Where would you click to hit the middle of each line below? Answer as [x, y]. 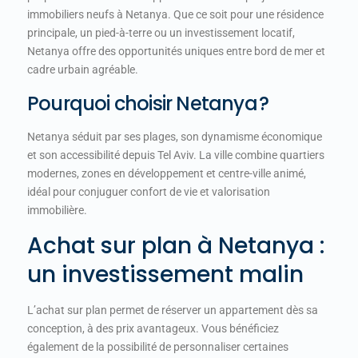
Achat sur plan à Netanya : [176, 246]
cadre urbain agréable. [83, 70]
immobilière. [57, 210]
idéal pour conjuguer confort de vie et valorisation [149, 192]
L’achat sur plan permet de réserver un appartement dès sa [173, 310]
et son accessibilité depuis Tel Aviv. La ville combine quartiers [176, 155]
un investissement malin [165, 274]
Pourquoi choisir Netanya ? [148, 103]
